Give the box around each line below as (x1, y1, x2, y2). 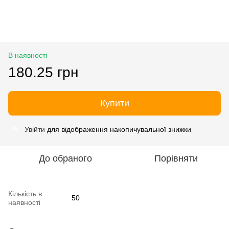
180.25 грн (8, 64, 78, 80)
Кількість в (8, 189, 42, 198)
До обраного (39, 153, 92, 164)
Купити (100, 98, 129, 108)
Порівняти (154, 153, 198, 164)
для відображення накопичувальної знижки (45, 125, 191, 133)
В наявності (8, 51, 47, 59)
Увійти (25, 125, 45, 133)
